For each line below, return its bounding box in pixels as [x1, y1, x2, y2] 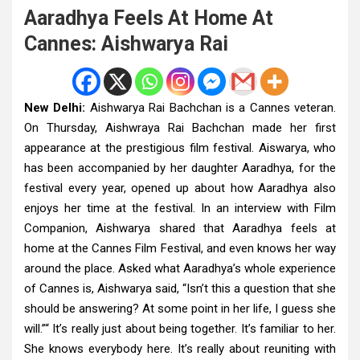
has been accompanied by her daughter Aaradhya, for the [24, 160, 336, 175]
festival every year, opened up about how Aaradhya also [24, 180, 336, 195]
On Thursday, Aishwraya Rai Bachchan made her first [24, 120, 336, 135]
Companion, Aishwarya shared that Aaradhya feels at [24, 220, 336, 235]
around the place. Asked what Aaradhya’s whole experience [24, 260, 336, 276]
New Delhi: [24, 100, 86, 115]
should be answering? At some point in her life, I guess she [24, 301, 336, 316]
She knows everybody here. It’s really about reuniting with [24, 341, 336, 356]
